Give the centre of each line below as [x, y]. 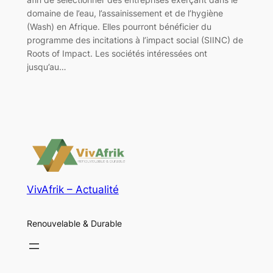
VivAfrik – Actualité [73, 190]
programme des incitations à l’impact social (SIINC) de [135, 40]
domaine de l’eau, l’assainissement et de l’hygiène [125, 13]
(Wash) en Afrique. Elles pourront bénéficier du [119, 26]
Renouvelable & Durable [74, 223]
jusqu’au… [46, 66]
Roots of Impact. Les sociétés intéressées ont [117, 53]
